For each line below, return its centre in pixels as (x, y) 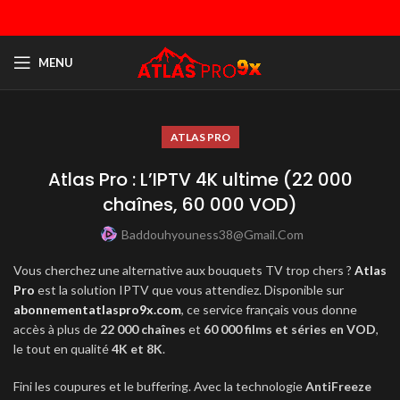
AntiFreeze (338, 386)
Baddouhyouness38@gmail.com (212, 234)
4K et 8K (137, 349)
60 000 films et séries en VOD (290, 329)
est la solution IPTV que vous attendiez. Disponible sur (189, 290)
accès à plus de (57, 329)
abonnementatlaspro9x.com (97, 309)
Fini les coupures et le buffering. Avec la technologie (159, 386)
